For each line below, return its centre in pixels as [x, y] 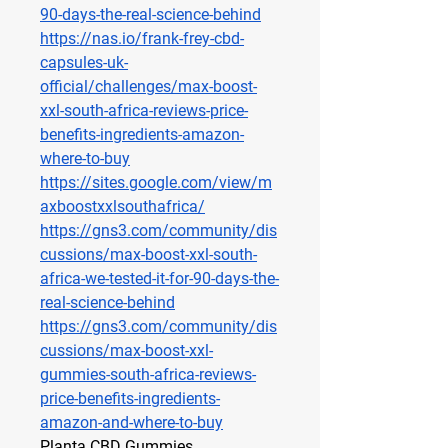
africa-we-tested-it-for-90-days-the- [159, 279]
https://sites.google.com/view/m [156, 183]
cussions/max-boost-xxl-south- [148, 255]
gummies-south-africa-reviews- [148, 375]
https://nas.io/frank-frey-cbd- [142, 39]
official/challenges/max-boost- [148, 87]
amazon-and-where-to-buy [131, 423]
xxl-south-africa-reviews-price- [144, 111]
